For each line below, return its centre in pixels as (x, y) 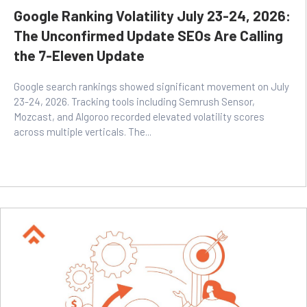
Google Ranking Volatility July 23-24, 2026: (152, 16)
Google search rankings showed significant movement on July (151, 87)
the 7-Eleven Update (79, 56)
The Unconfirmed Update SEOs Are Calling (148, 36)
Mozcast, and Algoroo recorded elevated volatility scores (139, 117)
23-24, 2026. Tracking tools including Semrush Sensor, (134, 102)
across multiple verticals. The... (83, 132)
